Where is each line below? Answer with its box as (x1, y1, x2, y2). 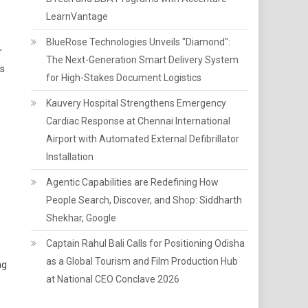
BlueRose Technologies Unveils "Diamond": (46, 36, 231, 47)
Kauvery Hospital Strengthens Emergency (46, 98, 227, 109)
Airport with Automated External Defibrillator (46, 133, 240, 144)
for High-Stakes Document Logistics (46, 72, 202, 83)
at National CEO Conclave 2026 (46, 274, 180, 285)
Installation (46, 151, 94, 162)
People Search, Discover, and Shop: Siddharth (46, 195, 243, 206)
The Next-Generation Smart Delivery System (46, 54, 239, 65)
